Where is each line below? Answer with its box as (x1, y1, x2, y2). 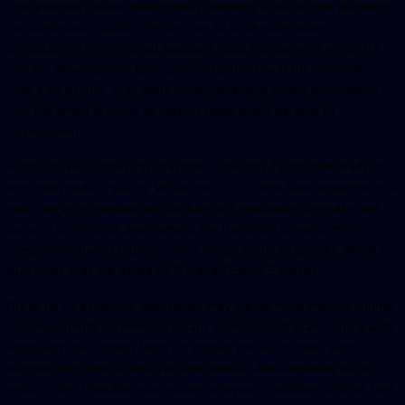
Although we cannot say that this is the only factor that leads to (7, 156, 385, 175)
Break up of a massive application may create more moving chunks (7, 296, 395, 315)
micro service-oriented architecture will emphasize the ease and (7, 198, 380, 217)
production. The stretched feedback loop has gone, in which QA (7, 38, 381, 57)
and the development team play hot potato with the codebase (7, 59, 371, 78)
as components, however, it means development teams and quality (7, 316, 396, 335)
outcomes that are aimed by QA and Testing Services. (7, 260, 327, 279)
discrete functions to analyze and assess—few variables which (7, 358, 374, 377)
